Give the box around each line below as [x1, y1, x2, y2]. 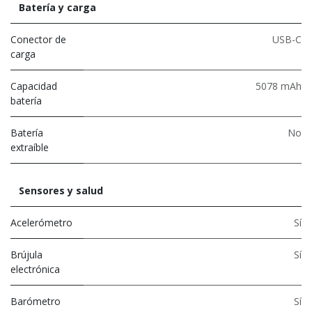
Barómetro [10, 294, 61, 308]
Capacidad [10, 79, 57, 93]
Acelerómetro [10, 215, 72, 229]
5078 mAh [256, 79, 302, 93]
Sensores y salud [19, 183, 103, 197]
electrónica [10, 262, 60, 276]
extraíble [10, 140, 49, 154]
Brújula [10, 247, 42, 261]
